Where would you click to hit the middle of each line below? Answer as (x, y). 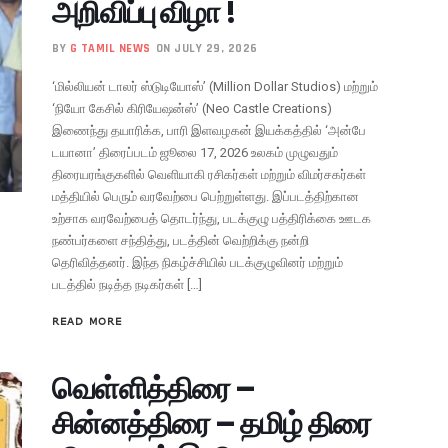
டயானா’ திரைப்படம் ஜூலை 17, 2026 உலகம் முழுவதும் (195, 152)
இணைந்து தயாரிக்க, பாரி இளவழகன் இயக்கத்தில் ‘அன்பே (209, 130)
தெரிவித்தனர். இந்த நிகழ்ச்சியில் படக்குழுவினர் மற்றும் (198, 262)
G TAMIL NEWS (110, 48)
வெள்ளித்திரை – (154, 388)
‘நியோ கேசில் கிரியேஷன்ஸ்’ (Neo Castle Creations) (192, 108)
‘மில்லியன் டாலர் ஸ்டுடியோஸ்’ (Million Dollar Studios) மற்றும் (215, 86)
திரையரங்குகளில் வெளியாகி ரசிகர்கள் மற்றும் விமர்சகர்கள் (209, 174)
